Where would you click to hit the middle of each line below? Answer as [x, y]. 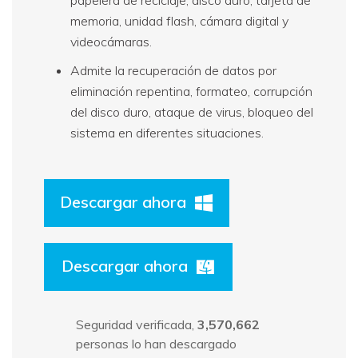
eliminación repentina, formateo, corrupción [191, 91]
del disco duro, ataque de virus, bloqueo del [192, 111]
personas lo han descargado [156, 343]
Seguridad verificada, [137, 324]
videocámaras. [111, 41]
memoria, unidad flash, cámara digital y [179, 20]
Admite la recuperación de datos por [173, 70]
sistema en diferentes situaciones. [167, 132]
